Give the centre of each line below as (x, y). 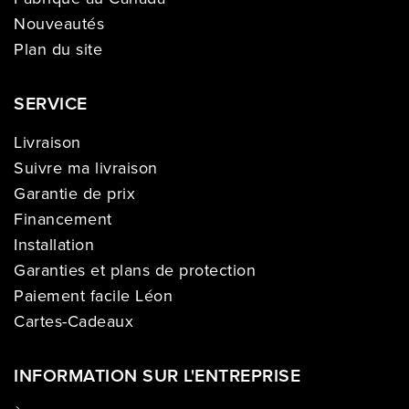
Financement (63, 220)
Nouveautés (59, 23)
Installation (54, 245)
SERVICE (51, 103)
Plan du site (58, 49)
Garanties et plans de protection (135, 271)
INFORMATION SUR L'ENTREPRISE (157, 376)
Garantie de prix (74, 194)
